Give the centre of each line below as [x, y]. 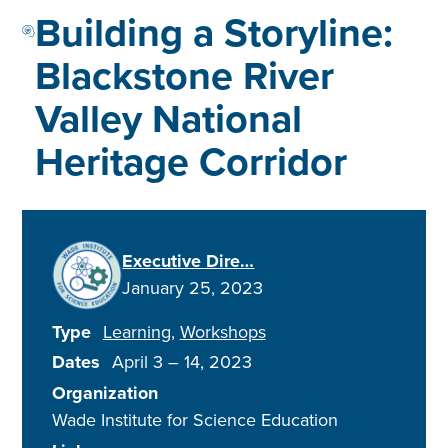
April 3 [137, 362]
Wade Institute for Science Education [195, 419]
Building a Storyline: [213, 32]
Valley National [168, 118]
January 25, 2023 [193, 287]
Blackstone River [184, 75]
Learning [136, 331]
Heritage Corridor [190, 161]
